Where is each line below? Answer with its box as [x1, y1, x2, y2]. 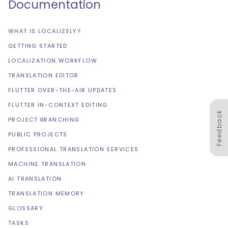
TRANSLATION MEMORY [8, 189, 84, 198]
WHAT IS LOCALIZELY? [8, 27, 81, 36]
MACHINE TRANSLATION [8, 160, 87, 168]
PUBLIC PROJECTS [8, 130, 68, 139]
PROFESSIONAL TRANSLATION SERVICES [8, 145, 139, 154]
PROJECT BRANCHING [8, 116, 80, 124]
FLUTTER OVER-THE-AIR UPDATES [8, 86, 117, 95]
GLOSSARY [8, 204, 43, 213]
